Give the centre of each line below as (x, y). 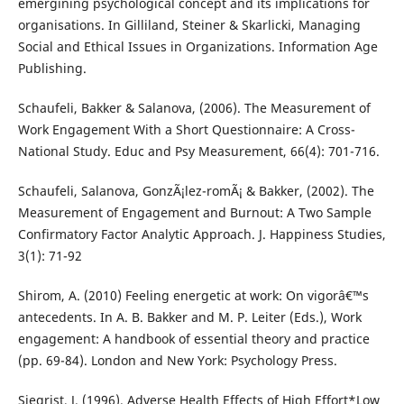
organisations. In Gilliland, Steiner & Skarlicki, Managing (189, 25)
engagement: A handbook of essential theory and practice (193, 339)
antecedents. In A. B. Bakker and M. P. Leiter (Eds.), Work (189, 317)
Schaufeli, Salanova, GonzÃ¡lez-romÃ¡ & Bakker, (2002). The (196, 191)
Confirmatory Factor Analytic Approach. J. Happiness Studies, (202, 234)
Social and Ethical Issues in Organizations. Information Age (197, 47)
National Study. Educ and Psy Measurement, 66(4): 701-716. (198, 151)
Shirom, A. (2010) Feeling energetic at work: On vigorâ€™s (193, 296)
